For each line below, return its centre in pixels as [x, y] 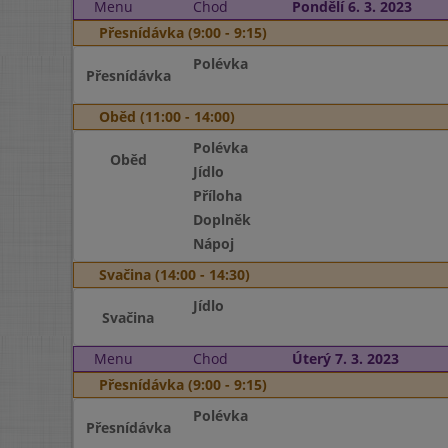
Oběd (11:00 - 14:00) [167, 116]
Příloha [217, 195]
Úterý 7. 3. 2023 [345, 358]
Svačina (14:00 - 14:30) [174, 274]
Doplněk [221, 219]
